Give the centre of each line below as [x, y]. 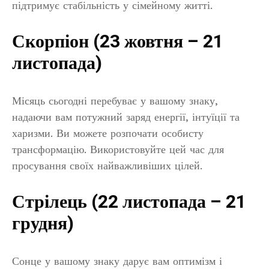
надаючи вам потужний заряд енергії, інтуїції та [126, 117]
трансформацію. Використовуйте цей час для [118, 150]
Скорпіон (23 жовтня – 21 [118, 42]
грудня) [43, 224]
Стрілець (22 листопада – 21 [129, 203]
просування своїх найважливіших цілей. [107, 166]
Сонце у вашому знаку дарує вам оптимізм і [117, 261]
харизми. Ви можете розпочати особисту [108, 133]
